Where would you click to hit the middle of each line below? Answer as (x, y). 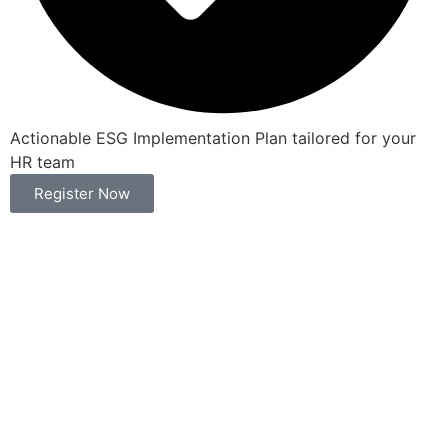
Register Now (82, 193)
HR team (42, 161)
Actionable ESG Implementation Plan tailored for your (213, 137)
